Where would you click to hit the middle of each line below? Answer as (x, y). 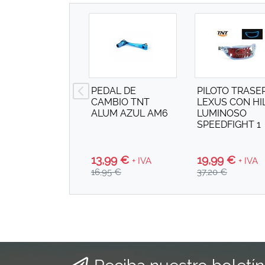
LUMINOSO (222, 113)
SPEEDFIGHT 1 (229, 125)
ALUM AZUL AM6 (130, 113)
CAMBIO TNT (120, 102)
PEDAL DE (114, 91)
